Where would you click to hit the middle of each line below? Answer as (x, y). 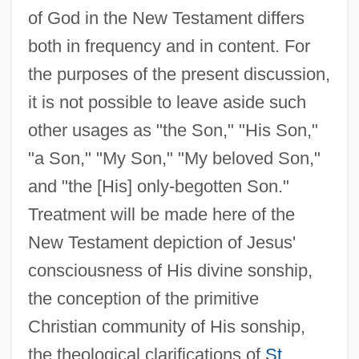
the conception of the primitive (143, 298)
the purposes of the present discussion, (179, 74)
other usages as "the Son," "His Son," (173, 130)
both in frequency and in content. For (169, 46)
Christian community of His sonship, (166, 326)
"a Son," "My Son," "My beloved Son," (174, 158)
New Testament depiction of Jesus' (161, 242)
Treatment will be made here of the (161, 214)
